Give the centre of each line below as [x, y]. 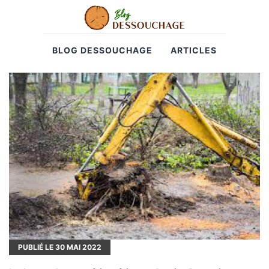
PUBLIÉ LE [37, 247]
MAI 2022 [83, 247]
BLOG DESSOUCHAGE [102, 50]
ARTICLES [194, 50]
